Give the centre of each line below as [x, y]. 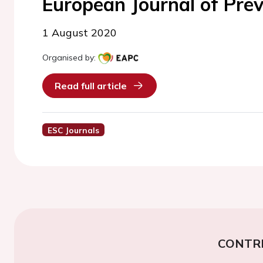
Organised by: [69, 58]
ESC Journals [73, 130]
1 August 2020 [80, 33]
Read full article [91, 86]
